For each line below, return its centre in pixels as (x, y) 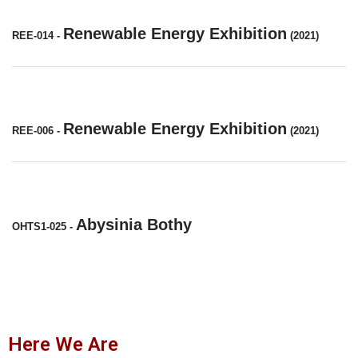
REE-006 (33, 131)
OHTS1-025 (39, 226)
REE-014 (33, 35)
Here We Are (63, 344)
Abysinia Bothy (134, 224)
